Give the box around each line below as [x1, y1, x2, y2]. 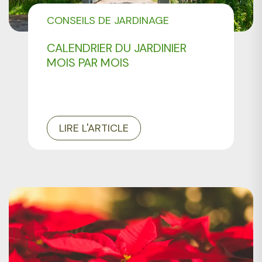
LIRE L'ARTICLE [59, 121, 129, 136]
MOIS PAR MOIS [47, 55, 130, 71]
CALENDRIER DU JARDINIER [47, 40, 187, 56]
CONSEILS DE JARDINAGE [47, 13, 170, 28]
